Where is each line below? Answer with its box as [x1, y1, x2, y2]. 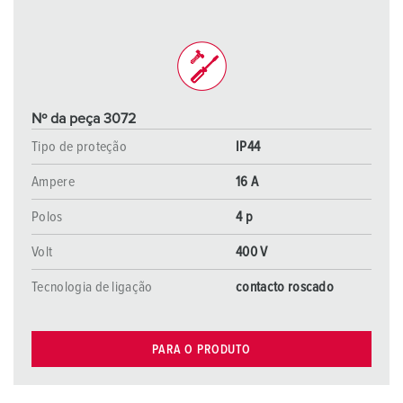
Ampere [31, 175, 75, 189]
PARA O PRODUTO [152, 343, 251, 356]
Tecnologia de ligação [31, 280, 153, 294]
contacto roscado [236, 280, 335, 294]
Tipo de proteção [31, 139, 128, 154]
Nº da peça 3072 [31, 112, 136, 126]
